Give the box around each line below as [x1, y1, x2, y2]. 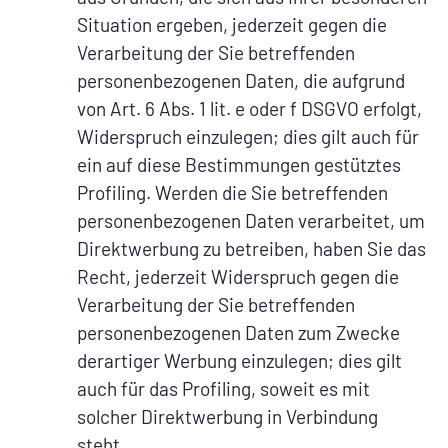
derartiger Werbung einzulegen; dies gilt [77, 349, 402, 373]
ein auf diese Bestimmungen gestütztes [77, 153, 401, 177]
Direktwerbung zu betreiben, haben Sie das [77, 237, 426, 261]
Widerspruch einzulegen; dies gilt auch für [77, 125, 419, 149]
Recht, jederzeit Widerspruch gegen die [77, 265, 399, 289]
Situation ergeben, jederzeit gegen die [77, 13, 387, 37]
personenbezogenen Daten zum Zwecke [77, 321, 400, 345]
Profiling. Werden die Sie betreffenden [77, 181, 388, 205]
